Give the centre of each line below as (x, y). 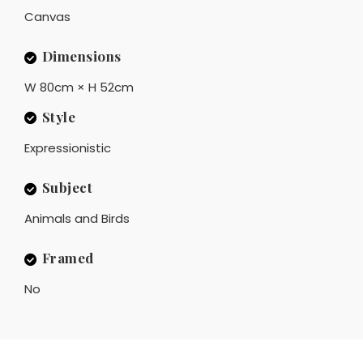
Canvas (47, 17)
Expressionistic (68, 147)
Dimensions (81, 56)
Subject (67, 187)
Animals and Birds (77, 219)
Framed (68, 258)
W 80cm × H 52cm (79, 88)
